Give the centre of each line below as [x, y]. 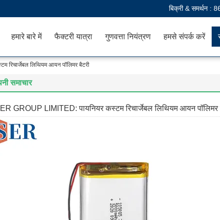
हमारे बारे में [27, 37]
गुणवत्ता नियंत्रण [128, 37]
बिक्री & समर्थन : [191, 8]
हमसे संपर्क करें [184, 37]
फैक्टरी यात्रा [73, 37]
